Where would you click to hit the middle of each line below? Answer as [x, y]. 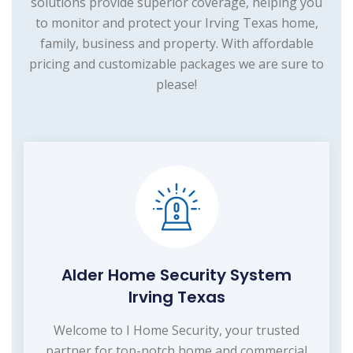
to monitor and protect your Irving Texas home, [176, 22]
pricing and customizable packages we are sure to [176, 63]
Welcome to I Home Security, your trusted [176, 330]
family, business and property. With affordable [176, 43]
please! [176, 84]
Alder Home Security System [176, 275]
